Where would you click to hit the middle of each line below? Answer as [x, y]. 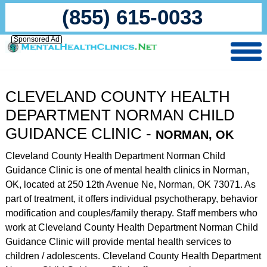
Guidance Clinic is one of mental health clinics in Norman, [127, 170]
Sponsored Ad [36, 39]
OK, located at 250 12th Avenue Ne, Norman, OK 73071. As [130, 184]
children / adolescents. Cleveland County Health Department [133, 256]
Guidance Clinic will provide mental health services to [118, 242]
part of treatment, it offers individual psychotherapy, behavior [131, 199]
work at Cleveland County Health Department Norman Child [131, 227]
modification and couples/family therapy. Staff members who [131, 213]
